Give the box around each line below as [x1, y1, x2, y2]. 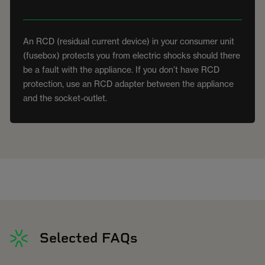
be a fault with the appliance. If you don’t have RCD [23, 64, 219, 75]
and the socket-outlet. [23, 92, 109, 103]
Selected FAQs [40, 230, 137, 247]
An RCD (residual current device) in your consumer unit [23, 35, 234, 46]
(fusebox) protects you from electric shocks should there [23, 50, 240, 60]
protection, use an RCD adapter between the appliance [23, 78, 234, 89]
